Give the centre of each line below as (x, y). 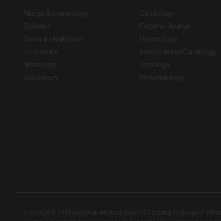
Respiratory (41, 77)
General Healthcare (53, 39)
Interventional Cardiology (178, 52)
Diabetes (37, 26)
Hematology (159, 39)
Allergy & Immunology (56, 13)
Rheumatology (162, 77)
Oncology (155, 65)
